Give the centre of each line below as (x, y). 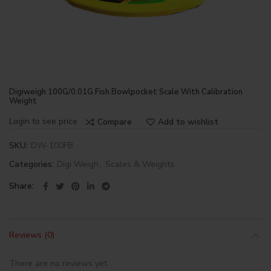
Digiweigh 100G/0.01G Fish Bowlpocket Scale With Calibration (126, 92)
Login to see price (43, 121)
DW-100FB (52, 145)
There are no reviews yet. (59, 263)
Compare (115, 122)
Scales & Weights (140, 164)
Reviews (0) (32, 235)
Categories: (33, 164)
